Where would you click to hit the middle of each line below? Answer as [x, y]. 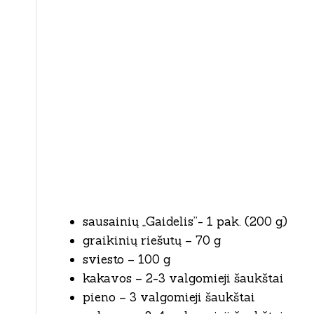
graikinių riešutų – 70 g [152, 240]
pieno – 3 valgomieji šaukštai [169, 297]
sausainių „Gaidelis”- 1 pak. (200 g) [185, 221]
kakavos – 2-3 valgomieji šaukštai [183, 278]
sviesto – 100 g [127, 259]
